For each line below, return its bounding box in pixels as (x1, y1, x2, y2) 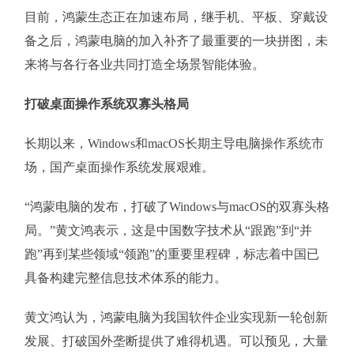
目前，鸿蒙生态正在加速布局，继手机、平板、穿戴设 (24, 10, 328, 24)
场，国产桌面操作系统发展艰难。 (24, 160, 214, 174)
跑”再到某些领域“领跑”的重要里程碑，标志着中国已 (24, 247, 319, 261)
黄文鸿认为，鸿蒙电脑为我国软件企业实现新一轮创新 (24, 311, 328, 324)
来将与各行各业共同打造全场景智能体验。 (24, 58, 265, 71)
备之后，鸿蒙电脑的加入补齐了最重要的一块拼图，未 (24, 34, 328, 47)
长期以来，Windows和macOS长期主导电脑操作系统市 (24, 137, 324, 150)
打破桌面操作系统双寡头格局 (24, 97, 189, 111)
